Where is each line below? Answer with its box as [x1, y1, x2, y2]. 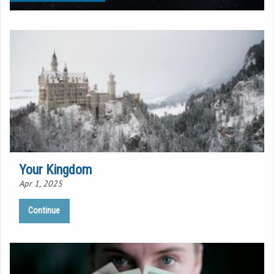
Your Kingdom [19, 162, 92, 177]
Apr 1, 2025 [19, 178, 62, 189]
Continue [28, 206, 61, 217]
